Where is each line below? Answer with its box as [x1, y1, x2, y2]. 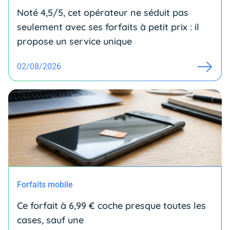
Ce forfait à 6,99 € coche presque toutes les [17, 199, 206, 212]
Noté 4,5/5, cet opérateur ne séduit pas [17, 6, 188, 18]
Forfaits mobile [17, 179, 73, 189]
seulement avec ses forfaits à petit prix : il [17, 21, 199, 33]
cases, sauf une [17, 214, 84, 226]
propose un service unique [17, 35, 132, 47]
